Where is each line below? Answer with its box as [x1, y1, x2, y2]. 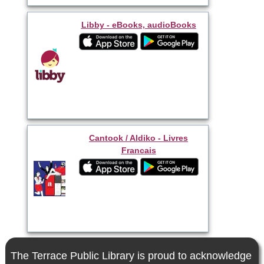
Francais [121, 145, 156, 155]
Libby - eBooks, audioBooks [81, 19, 196, 29]
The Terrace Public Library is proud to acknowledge [10, 249, 252, 262]
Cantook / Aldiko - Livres [89, 133, 188, 143]
